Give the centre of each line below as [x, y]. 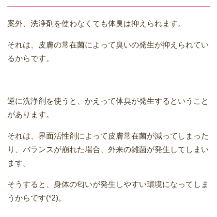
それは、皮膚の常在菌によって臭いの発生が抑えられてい [108, 45]
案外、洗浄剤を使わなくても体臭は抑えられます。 [96, 23]
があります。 [31, 114]
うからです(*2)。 [37, 198]
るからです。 [31, 58]
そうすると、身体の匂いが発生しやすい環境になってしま [108, 184]
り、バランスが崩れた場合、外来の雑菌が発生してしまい [108, 149]
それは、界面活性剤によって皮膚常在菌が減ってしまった [108, 136]
